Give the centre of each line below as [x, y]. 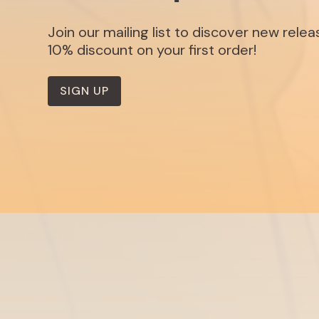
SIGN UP [85, 91]
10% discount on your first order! [152, 50]
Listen [66, 292]
